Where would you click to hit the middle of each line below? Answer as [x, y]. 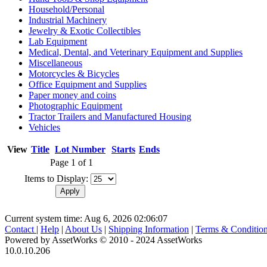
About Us [83, 229]
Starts [123, 149]
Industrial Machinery [68, 20]
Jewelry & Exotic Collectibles [85, 30]
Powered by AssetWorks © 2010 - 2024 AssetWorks [103, 240]
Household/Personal [66, 9]
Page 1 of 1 [72, 162]
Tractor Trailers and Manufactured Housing [110, 116]
